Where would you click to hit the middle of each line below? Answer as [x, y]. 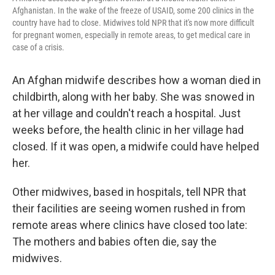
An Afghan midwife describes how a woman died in [137, 80]
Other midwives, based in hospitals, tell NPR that [129, 192]
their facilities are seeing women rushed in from [129, 208]
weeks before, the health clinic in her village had [128, 130]
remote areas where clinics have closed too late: [130, 225]
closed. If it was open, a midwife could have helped [136, 146]
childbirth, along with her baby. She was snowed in [134, 97]
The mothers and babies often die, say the [114, 242]
